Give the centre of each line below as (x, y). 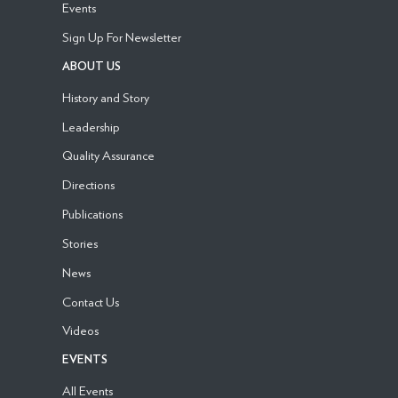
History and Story (105, 97)
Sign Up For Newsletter (121, 36)
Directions (88, 185)
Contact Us (90, 301)
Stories (80, 243)
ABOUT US (91, 67)
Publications (92, 214)
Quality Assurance (108, 155)
